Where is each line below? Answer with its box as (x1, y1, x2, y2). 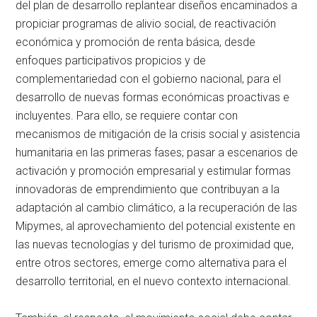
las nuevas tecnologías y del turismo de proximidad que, (16, 238, 294, 252)
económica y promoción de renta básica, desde (16, 35, 256, 50)
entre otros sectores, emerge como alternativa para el (16, 256, 287, 270)
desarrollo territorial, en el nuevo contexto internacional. (16, 275, 292, 289)
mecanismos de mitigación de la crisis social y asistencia (16, 127, 301, 142)
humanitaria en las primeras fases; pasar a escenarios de (16, 146, 299, 160)
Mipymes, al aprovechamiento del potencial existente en (16, 219, 296, 234)
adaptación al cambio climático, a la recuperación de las (16, 201, 298, 215)
